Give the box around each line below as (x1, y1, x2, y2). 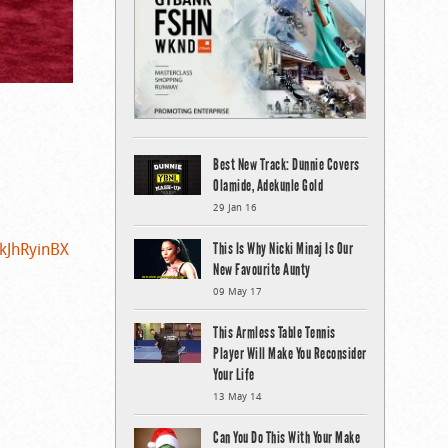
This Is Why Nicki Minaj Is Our (213, 238, 353, 258)
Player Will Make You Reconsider (213, 343, 367, 363)
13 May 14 (213, 389, 262, 403)
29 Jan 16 (213, 200, 257, 214)
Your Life (213, 364, 255, 384)
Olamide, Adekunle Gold (213, 175, 323, 195)
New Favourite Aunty (213, 259, 311, 279)
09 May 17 (213, 284, 262, 298)
